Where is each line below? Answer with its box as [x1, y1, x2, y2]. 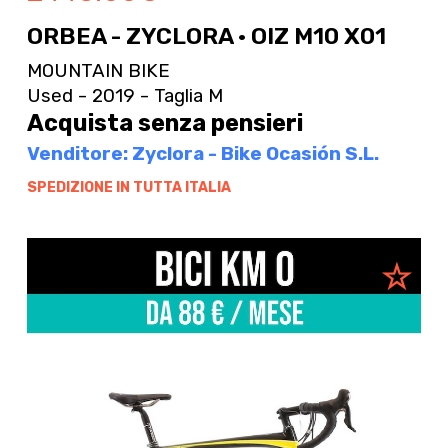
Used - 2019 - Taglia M [26, 84, 223, 108]
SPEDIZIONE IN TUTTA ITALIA [26, 178, 231, 196]
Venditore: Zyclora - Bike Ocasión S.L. [26, 142, 379, 166]
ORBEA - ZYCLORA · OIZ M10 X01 [26, 22, 386, 51]
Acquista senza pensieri [26, 109, 303, 138]
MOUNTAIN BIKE [26, 58, 170, 82]
